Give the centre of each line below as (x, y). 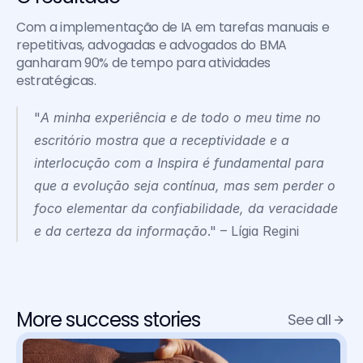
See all (309, 320)
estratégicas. (56, 81)
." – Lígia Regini (253, 231)
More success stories (108, 320)
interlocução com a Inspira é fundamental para (179, 163)
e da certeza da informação (121, 231)
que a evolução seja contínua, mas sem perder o (185, 186)
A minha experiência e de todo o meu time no (181, 117)
